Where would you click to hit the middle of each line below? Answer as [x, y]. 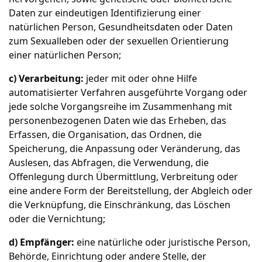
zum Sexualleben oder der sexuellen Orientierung [119, 41]
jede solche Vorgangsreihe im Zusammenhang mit [120, 106]
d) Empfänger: [42, 242]
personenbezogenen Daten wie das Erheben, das [118, 120]
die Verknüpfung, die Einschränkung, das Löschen [120, 205]
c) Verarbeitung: [46, 78]
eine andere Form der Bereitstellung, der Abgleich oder [131, 191]
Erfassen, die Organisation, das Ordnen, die [105, 135]
